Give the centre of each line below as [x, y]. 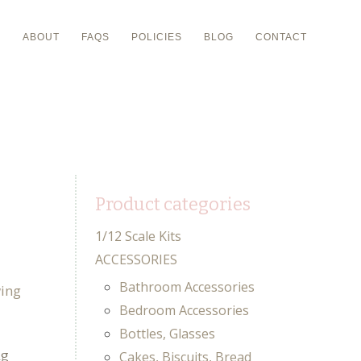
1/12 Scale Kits [138, 237]
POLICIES [156, 37]
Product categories [172, 205]
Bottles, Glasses [167, 334]
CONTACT [281, 37]
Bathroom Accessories [187, 287]
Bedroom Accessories [184, 311]
